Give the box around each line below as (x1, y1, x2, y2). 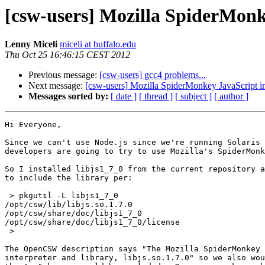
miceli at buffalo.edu (60, 39, 136, 50)
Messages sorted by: (28, 91, 108, 102)
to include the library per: (5, 173, 132, 183)
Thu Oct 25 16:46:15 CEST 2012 (5, 50, 130, 60)
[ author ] (214, 91, 248, 102)
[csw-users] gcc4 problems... (99, 70, 206, 80)
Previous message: (28, 70, 99, 80)
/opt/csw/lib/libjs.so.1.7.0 (5, 200, 132, 209)
